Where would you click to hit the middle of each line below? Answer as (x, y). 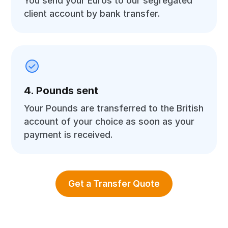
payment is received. (68, 135)
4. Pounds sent (61, 91)
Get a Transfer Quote (114, 183)
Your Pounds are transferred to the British (114, 108)
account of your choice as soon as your (109, 121)
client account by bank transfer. (92, 13)
